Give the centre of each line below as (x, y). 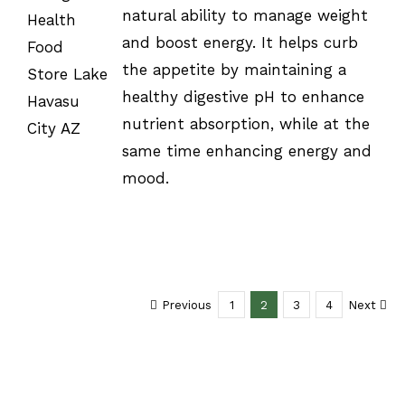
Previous (187, 305)
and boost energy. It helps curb (240, 43)
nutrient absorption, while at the (245, 124)
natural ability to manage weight (245, 16)
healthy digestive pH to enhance (243, 97)
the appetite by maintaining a (234, 70)
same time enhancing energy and (246, 151)
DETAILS (65, 30)
